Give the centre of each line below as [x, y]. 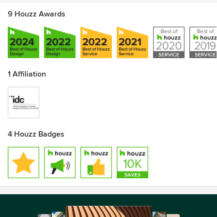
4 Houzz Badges [36, 134]
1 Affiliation [27, 74]
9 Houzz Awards [37, 14]
